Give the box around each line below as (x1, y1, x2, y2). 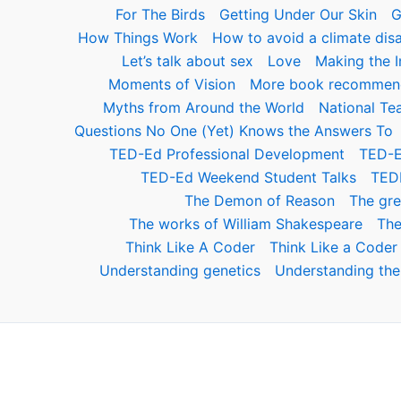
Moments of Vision (107, 75, 235, 93)
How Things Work (78, 29, 198, 47)
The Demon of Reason (184, 192, 335, 209)
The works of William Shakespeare (128, 215, 363, 233)
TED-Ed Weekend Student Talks (141, 168, 356, 186)
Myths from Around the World (103, 98, 304, 116)
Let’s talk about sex (122, 52, 253, 70)
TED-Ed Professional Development (109, 145, 345, 163)
